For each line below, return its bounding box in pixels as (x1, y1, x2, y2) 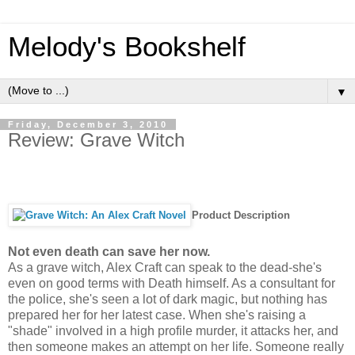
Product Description (192, 208, 290, 221)
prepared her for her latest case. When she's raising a (8, 307, 306, 322)
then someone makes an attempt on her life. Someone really (8, 339, 344, 353)
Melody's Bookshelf (8, 32, 246, 62)
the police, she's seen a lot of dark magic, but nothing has (8, 292, 327, 306)
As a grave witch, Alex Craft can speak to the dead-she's (8, 260, 322, 274)
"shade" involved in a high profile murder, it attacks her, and (8, 323, 338, 338)
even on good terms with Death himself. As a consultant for (8, 276, 335, 290)
